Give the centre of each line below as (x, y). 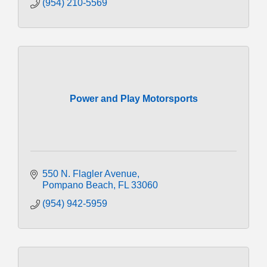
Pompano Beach (78, 185)
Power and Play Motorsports (133, 98)
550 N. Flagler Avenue (90, 173)
